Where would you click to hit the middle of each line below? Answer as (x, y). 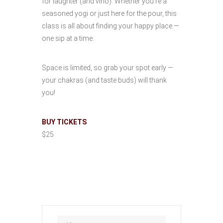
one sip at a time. (68, 38)
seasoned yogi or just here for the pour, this (109, 13)
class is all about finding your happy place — (111, 26)
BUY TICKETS (65, 122)
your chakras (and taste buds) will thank (104, 80)
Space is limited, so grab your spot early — (108, 68)
